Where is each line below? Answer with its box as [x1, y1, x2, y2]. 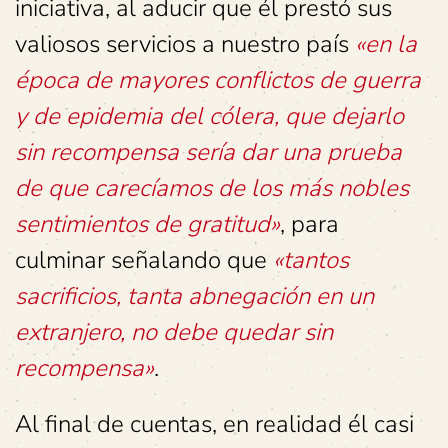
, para [280, 208, 339, 240]
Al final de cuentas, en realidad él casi [15, 408, 414, 440]
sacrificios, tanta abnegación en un [15, 280, 374, 312]
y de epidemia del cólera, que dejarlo [15, 100, 404, 132]
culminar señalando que [15, 244, 273, 276]
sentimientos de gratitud [15, 208, 270, 240]
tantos [283, 244, 349, 276]
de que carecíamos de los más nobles [15, 172, 409, 204]
